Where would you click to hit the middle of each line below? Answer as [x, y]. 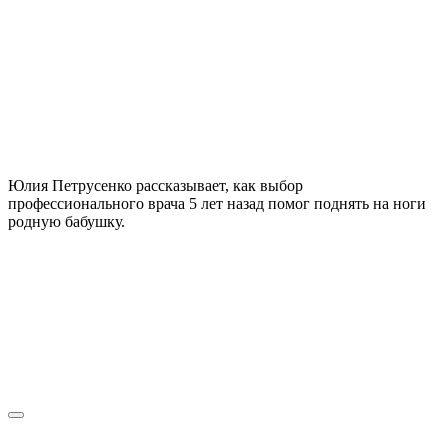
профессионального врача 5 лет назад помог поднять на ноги [217, 203]
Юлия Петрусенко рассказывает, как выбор [155, 185]
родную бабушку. [66, 221]
